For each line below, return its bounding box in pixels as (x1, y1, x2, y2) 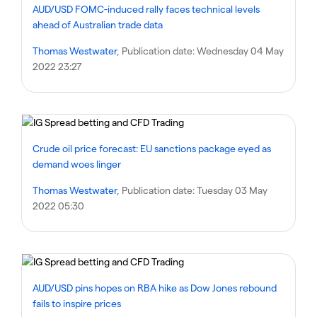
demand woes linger (33, 158, 121, 170)
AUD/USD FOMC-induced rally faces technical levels (33, 3, 260, 15)
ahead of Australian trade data (33, 18, 163, 30)
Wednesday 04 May (197, 45, 284, 57)
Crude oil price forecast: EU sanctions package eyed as (33, 142, 271, 154)
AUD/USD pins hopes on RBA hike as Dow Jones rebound (33, 282, 277, 294)
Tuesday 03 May (197, 184, 267, 196)
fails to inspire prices (33, 297, 121, 309)
